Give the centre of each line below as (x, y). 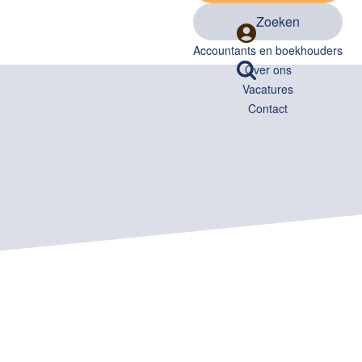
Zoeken (278, 21)
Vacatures (268, 89)
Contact (268, 108)
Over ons (268, 69)
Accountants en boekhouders (268, 50)
